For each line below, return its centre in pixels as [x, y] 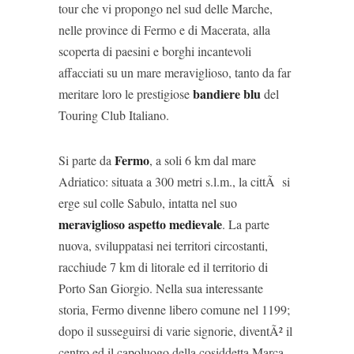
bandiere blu [227, 94]
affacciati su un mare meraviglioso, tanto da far [175, 72]
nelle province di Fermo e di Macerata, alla [164, 30]
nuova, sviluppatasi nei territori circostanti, [163, 245]
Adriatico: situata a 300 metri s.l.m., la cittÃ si [174, 181]
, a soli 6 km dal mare [203, 160]
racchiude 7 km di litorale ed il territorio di [163, 267]
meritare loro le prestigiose [126, 94]
